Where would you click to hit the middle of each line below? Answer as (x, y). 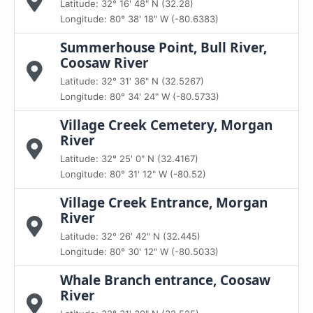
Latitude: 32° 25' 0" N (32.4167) (129, 159)
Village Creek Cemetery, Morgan (166, 125)
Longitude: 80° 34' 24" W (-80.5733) (140, 96)
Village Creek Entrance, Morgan (164, 203)
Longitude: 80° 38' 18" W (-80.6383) (139, 19)
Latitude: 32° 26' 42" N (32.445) (130, 236)
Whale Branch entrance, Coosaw (165, 280)
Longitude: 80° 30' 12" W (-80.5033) (139, 252)
